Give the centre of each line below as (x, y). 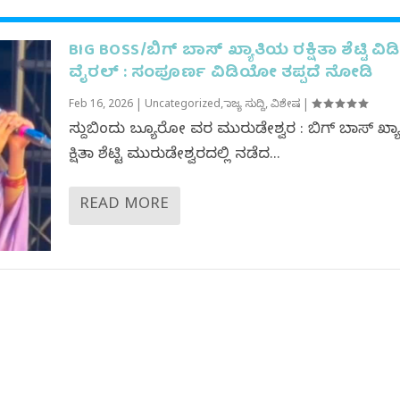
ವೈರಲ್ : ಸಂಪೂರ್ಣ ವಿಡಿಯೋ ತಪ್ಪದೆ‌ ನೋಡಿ (221, 74)
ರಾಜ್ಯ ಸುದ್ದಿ (245, 106)
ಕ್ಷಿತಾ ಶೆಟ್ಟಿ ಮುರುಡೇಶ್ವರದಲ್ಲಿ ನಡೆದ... (174, 156)
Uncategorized (182, 106)
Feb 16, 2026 (100, 106)
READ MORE (124, 206)
